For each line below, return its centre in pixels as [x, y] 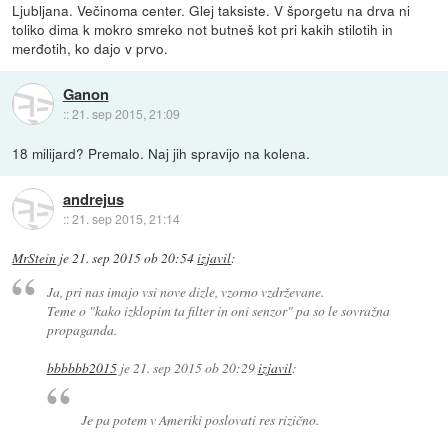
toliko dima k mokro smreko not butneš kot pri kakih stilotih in [203, 29]
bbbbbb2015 [81, 367]
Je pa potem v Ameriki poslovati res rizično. [200, 419]
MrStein [34, 258]
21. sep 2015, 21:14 [125, 218]
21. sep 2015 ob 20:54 [133, 258]
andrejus [93, 198]
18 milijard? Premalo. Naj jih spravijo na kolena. [161, 153]
